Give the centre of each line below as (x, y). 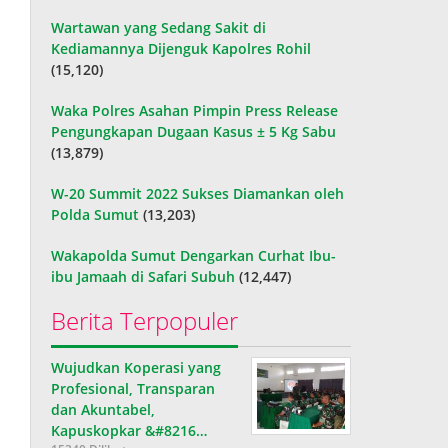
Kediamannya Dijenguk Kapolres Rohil (181, 48)
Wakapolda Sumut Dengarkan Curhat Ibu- (194, 255)
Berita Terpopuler (145, 320)
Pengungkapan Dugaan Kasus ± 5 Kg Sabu (196, 131)
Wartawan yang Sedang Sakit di (159, 27)
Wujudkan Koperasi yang (136, 367)
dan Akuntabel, (103, 409)
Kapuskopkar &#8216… (129, 430)
